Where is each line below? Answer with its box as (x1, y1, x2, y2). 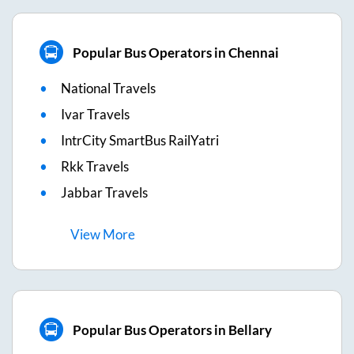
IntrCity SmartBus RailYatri (61, 132, 219, 149)
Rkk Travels (61, 158, 129, 175)
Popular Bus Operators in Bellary (72, 321, 272, 338)
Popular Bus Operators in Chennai (72, 43, 279, 61)
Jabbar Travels (61, 184, 148, 201)
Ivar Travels (61, 106, 130, 123)
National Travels (61, 80, 156, 97)
